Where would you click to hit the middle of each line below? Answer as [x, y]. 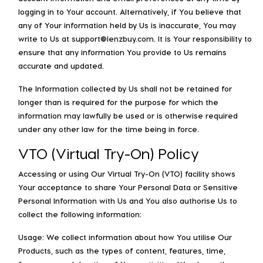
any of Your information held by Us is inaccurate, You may [127, 25]
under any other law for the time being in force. [109, 129]
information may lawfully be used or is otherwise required [128, 115]
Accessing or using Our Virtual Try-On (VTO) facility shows [127, 173]
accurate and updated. [61, 65]
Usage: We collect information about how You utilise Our [125, 237]
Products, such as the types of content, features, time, [122, 250]
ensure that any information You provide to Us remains [122, 52]
